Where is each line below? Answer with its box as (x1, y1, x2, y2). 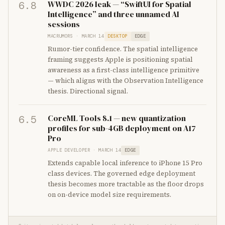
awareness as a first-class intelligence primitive (48, 66, 199, 74)
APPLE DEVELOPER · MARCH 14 (48, 147, 122, 153)
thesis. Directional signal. (48, 87, 128, 95)
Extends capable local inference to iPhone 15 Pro (48, 159, 202, 167)
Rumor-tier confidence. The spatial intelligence (48, 45, 198, 53)
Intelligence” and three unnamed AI (48, 9, 179, 20)
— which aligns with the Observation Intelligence (48, 76, 203, 85)
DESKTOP (107, 33, 128, 39)
